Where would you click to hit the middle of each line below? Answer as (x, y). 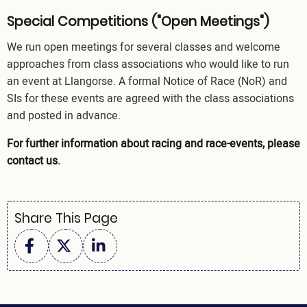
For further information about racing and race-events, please (153, 144)
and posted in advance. (64, 115)
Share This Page (66, 218)
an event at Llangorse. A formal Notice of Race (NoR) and (147, 81)
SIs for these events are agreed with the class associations (150, 98)
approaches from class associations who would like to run (148, 64)
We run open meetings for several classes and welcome (144, 47)
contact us (32, 161)
